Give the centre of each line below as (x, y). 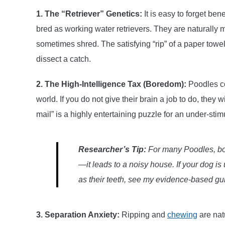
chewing (182, 214)
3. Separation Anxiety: (78, 214)
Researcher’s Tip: (112, 149)
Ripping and (143, 214)
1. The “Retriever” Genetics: (89, 14)
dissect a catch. (64, 59)
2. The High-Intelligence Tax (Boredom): (111, 84)
